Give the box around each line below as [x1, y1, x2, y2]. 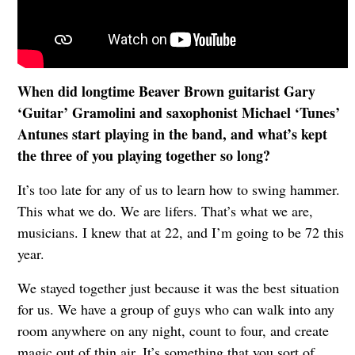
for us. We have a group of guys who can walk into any [17, 299, 334, 319]
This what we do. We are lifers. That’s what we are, [17, 200, 313, 220]
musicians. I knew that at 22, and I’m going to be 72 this [17, 222, 344, 242]
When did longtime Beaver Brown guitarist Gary [17, 80, 315, 101]
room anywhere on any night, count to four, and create [17, 320, 329, 340]
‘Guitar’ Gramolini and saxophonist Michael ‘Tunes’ [17, 101, 340, 123]
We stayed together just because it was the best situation [17, 277, 339, 297]
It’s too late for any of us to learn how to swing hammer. [17, 179, 340, 199]
